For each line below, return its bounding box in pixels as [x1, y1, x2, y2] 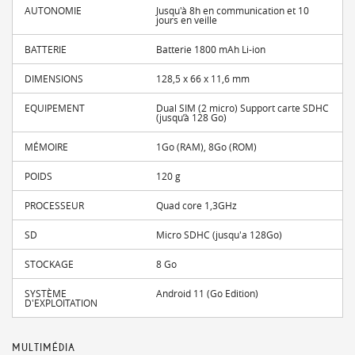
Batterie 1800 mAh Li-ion [156, 42, 266, 55]
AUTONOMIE [25, 3, 82, 17]
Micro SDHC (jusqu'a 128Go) [156, 227, 283, 241]
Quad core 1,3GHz [156, 198, 238, 212]
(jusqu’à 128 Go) [156, 110, 227, 124]
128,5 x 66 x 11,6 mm [156, 71, 250, 85]
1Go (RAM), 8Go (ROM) [156, 139, 258, 153]
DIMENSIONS [25, 71, 83, 85]
